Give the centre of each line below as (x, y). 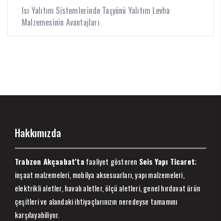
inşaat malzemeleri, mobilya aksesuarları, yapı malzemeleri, (100, 174)
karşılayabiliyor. (37, 214)
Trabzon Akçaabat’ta (50, 161)
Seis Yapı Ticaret (167, 161)
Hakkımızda (38, 132)
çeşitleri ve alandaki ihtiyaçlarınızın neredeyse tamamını (96, 201)
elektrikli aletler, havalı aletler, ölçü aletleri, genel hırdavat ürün (108, 188)
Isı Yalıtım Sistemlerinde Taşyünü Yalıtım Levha (96, 10)
